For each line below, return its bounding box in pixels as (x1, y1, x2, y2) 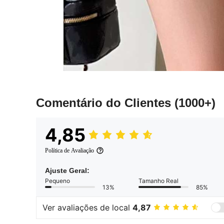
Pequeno (45, 176, 70, 184)
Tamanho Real (138, 176, 178, 184)
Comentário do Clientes (36, 95, 174, 109)
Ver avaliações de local (42, 202, 132, 213)
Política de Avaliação (45, 146, 94, 154)
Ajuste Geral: (45, 166, 89, 174)
